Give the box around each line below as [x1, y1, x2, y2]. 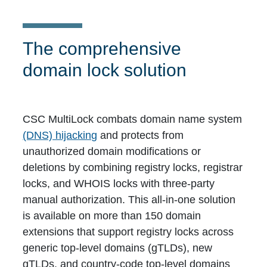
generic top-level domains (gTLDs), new [23, 242, 213, 254]
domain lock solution [23, 60, 187, 80]
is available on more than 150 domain [23, 210, 201, 222]
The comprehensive [23, 39, 182, 59]
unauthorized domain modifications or [23, 145, 201, 158]
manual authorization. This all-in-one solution [23, 194, 236, 206]
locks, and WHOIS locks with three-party [23, 178, 215, 190]
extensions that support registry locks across [23, 226, 234, 238]
